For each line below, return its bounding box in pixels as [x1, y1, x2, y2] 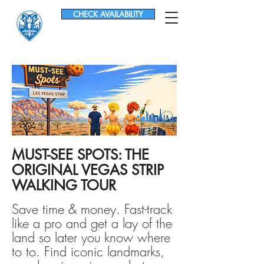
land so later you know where [12, 229, 170, 246]
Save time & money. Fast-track [12, 200, 172, 218]
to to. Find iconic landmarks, [12, 243, 164, 260]
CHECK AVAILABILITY [73, 9, 143, 19]
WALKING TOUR [12, 176, 116, 194]
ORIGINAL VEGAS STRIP [12, 161, 164, 179]
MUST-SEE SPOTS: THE [12, 146, 149, 164]
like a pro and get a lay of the [12, 214, 172, 232]
